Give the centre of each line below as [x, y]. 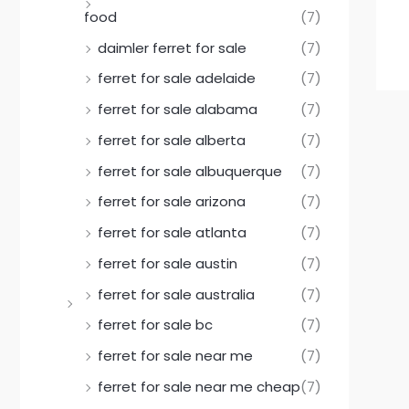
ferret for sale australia [176, 294]
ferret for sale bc [155, 325]
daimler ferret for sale [172, 47]
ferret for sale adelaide [177, 79]
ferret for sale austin [168, 263]
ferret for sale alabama [178, 110]
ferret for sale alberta [172, 140]
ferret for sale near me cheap [199, 386]
